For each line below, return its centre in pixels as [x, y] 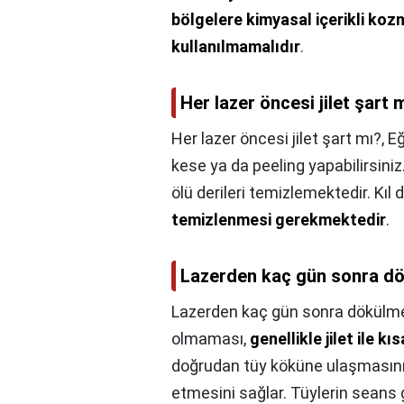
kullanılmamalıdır [236, 47]
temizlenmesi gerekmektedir [279, 220]
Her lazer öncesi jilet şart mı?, [280, 139]
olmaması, [211, 339]
